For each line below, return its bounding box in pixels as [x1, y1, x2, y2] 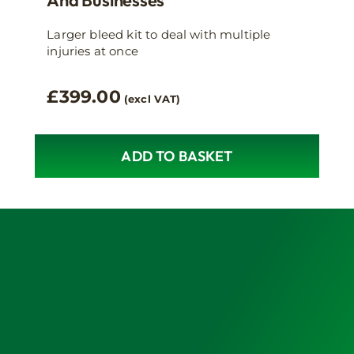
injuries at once [47, 43, 138, 58]
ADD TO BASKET [121, 146, 233, 165]
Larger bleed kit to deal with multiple [47, 26, 271, 42]
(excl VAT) [124, 92, 181, 105]
